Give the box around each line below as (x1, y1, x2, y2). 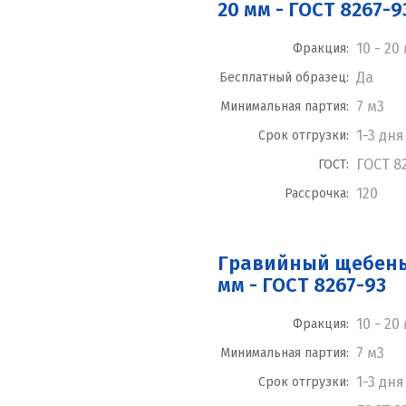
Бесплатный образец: (219, 70, 349, 86)
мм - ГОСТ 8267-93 (217, 273, 386, 298)
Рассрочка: (285, 186, 349, 202)
